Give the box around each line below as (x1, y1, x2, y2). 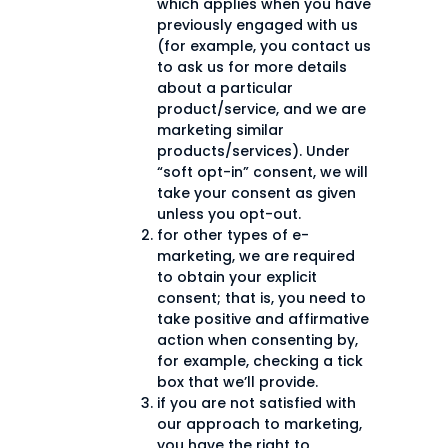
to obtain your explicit (157, 267, 317, 288)
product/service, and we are (157, 99, 366, 120)
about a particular (157, 78, 293, 99)
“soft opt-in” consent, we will (157, 162, 368, 183)
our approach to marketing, (157, 414, 362, 435)
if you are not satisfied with (157, 393, 356, 414)
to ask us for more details (157, 57, 347, 78)
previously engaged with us (157, 15, 358, 36)
